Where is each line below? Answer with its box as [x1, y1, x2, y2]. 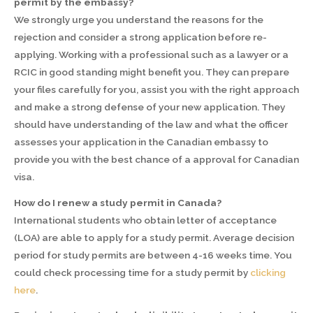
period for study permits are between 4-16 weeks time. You [14, 249, 292, 261]
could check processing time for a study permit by [14, 266, 250, 278]
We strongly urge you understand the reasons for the [14, 14, 263, 26]
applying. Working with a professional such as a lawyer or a [14, 49, 289, 61]
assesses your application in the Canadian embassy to [14, 136, 268, 148]
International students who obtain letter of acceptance [14, 214, 277, 226]
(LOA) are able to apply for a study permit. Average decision [14, 231, 294, 243]
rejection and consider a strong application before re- [14, 31, 267, 43]
